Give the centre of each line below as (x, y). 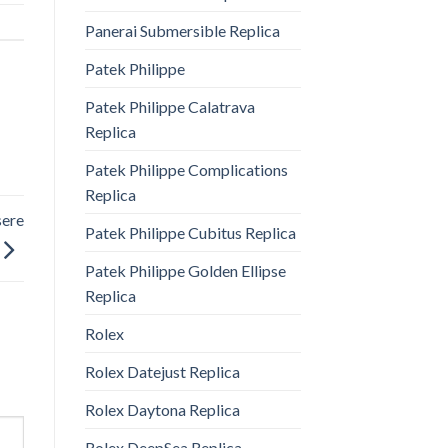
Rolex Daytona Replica (162, 410)
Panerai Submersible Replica (182, 31)
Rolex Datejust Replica (162, 372)
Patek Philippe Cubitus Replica (190, 233)
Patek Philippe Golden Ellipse (185, 271)
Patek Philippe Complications (186, 170)
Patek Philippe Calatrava (169, 107)
